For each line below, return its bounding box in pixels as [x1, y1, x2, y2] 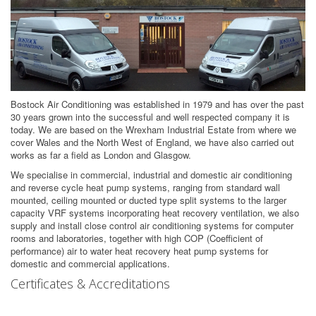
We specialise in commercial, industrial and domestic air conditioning [11, 168, 292, 182]
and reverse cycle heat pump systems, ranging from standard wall [11, 181, 280, 195]
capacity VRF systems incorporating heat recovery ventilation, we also [11, 206, 299, 220]
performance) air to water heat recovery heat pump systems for [11, 244, 268, 258]
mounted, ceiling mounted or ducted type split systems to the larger [11, 193, 286, 207]
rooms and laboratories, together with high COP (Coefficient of [11, 231, 263, 245]
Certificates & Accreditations [11, 275, 170, 293]
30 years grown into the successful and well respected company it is [11, 110, 290, 124]
